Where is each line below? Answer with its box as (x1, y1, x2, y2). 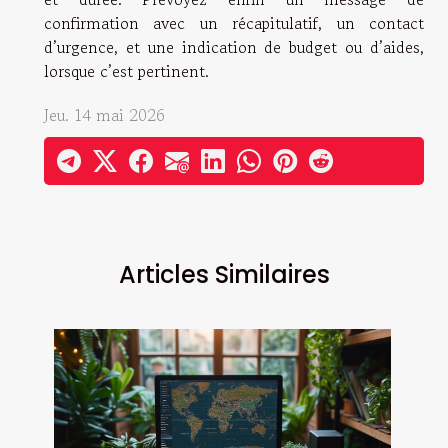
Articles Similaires (118, 257, 330, 291)
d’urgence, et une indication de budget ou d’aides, (44, 34, 424, 59)
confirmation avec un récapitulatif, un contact (44, 10, 424, 35)
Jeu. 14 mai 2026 (44, 102, 165, 127)
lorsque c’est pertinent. (44, 58, 209, 83)
